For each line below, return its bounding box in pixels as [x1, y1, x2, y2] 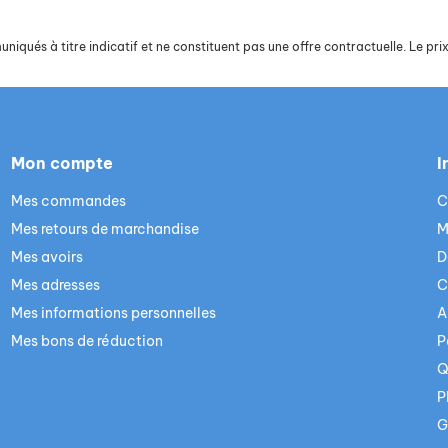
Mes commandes [10, 192, 126, 211]
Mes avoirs [10, 248, 83, 267]
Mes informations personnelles [10, 304, 216, 323]
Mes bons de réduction [10, 332, 163, 351]
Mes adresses [10, 276, 100, 295]
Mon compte [10, 153, 113, 174]
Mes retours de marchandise [10, 220, 199, 239]
